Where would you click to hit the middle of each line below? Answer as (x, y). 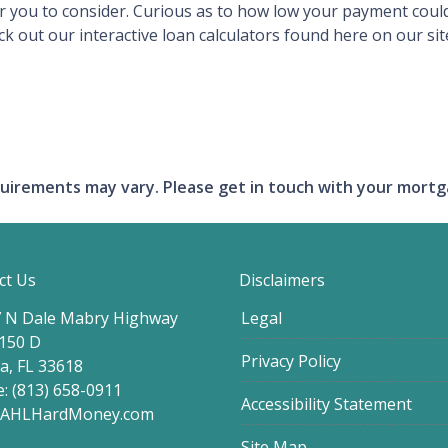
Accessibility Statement (326, 404)
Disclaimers (282, 280)
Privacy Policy (291, 361)
